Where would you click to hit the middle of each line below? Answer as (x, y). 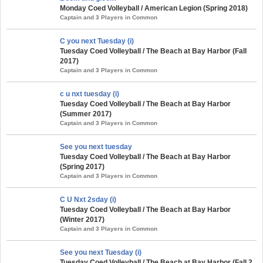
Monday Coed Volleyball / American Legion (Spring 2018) (154, 8)
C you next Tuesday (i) (97, 41)
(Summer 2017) (86, 114)
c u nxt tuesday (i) (90, 94)
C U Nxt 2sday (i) (88, 199)
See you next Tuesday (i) (101, 252)
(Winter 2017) (82, 219)
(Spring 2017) (82, 166)
